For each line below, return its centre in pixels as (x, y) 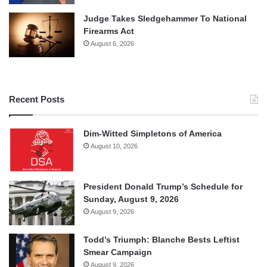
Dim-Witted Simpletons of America (153, 134)
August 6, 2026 (112, 44)
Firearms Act (109, 31)
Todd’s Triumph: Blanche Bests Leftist (162, 240)
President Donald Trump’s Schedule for (163, 187)
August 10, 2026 (114, 146)
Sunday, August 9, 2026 (131, 199)
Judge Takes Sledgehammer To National (165, 19)
